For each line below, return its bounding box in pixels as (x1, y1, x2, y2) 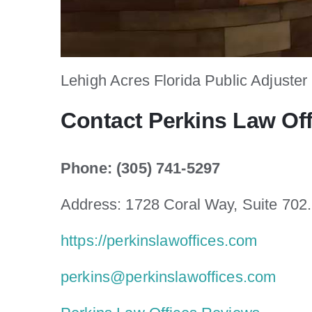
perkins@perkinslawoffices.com (61, 268, 276, 286)
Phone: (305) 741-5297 (61, 159, 221, 178)
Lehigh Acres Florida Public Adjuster (61, 72, 308, 90)
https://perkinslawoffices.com (61, 232, 258, 250)
